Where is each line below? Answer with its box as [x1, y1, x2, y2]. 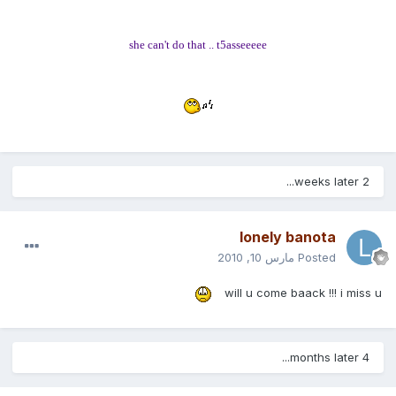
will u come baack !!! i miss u [228, 286, 385, 301]
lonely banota [243, 228, 339, 247]
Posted [301, 250, 339, 265]
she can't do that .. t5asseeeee [133, 38, 270, 52]
